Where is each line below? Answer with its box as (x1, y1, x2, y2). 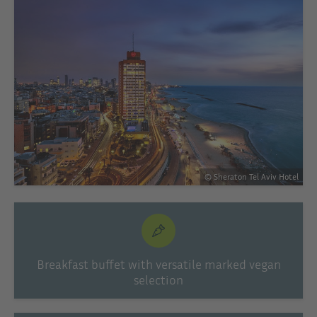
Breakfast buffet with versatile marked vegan (36, 255, 281, 272)
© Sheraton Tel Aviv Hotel (204, 171, 299, 183)
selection (134, 271, 183, 287)
